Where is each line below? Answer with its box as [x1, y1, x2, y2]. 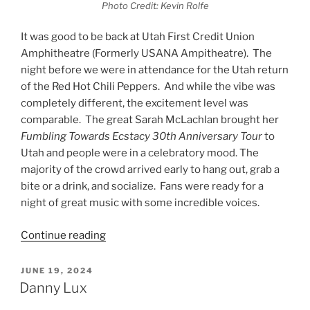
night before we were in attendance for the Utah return [21, 64, 289, 77]
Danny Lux [19, 280, 87, 297]
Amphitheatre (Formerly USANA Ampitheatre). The [21, 47, 272, 60]
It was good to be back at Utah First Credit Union [21, 30, 255, 44]
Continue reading [21, 228, 106, 241]
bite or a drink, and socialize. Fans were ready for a [21, 180, 264, 193]
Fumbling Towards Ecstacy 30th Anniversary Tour [21, 130, 262, 143]
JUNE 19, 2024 [21, 265, 93, 275]
